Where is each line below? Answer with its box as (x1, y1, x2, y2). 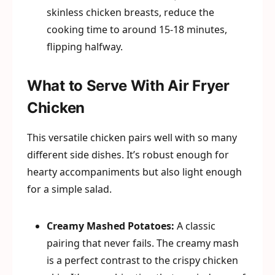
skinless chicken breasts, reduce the (47, 6, 214, 19)
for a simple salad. (27, 182, 112, 196)
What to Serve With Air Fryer (27, 77, 230, 95)
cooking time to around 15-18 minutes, (47, 23, 227, 36)
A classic (174, 219, 215, 233)
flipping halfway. (47, 40, 123, 53)
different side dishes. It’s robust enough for (27, 148, 229, 161)
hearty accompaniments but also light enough (27, 165, 242, 179)
